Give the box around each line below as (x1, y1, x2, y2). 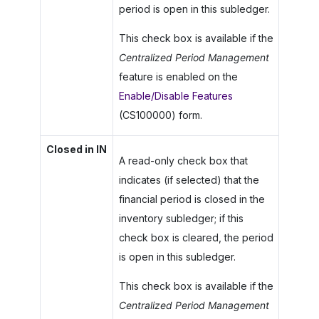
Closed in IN (46, 142, 107, 155)
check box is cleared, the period (118, 231, 273, 244)
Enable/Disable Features (118, 89, 233, 102)
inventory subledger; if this (118, 211, 244, 224)
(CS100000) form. (118, 108, 202, 121)
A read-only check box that (118, 154, 248, 167)
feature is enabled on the (118, 70, 238, 83)
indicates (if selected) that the (118, 173, 259, 186)
